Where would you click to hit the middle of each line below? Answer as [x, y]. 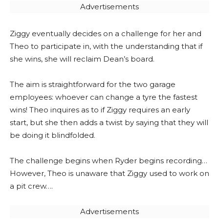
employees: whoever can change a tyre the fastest [104, 97]
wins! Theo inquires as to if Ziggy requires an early [100, 110]
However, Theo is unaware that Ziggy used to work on [109, 173]
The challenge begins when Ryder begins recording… [109, 161]
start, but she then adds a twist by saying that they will [109, 122]
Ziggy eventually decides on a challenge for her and [106, 33]
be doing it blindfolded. [53, 135]
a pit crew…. [31, 186]
